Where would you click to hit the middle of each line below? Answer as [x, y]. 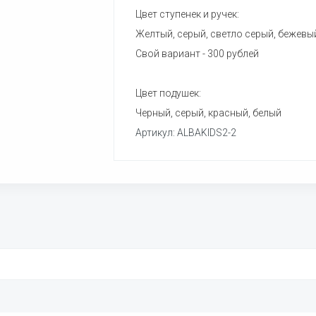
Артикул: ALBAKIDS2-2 [186, 133]
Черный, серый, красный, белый [208, 113]
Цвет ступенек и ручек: [187, 14]
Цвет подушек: [168, 93]
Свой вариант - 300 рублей [197, 54]
